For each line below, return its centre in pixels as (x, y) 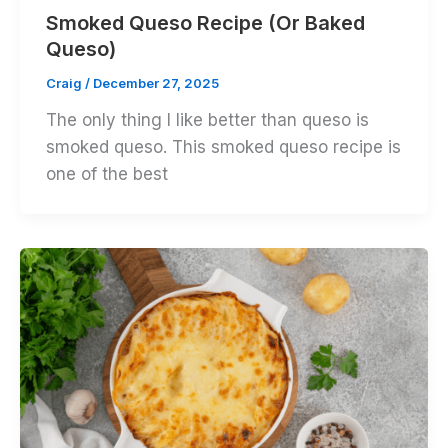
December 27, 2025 (155, 82)
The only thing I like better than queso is (207, 120)
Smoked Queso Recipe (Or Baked (205, 22)
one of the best (106, 174)
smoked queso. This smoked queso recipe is (223, 147)
